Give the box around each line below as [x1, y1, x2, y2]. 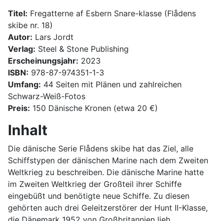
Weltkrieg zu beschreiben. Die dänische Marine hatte [8, 167, 204, 177]
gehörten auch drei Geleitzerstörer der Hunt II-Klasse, [8, 202, 208, 213]
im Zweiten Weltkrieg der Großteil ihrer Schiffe [8, 179, 182, 189]
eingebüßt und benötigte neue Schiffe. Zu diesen [8, 190, 189, 201]
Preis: [8, 103, 30, 113]
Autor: [8, 32, 33, 42]
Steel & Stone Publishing [36, 43, 129, 54]
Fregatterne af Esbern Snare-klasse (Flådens [28, 8, 196, 18]
